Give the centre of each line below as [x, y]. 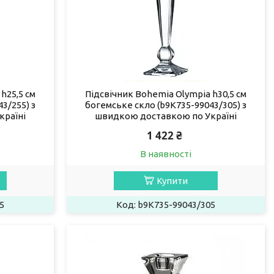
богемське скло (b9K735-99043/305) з [165, 105]
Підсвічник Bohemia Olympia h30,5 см [165, 94]
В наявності [165, 154]
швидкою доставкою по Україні [165, 116]
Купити [172, 180]
